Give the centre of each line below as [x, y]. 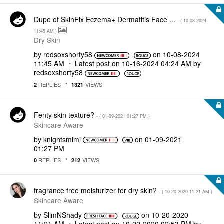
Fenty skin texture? [65, 115]
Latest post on [98, 63]
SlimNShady [63, 215]
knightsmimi [62, 139]
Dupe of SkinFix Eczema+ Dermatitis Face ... [106, 19]
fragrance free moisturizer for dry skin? [96, 190]
